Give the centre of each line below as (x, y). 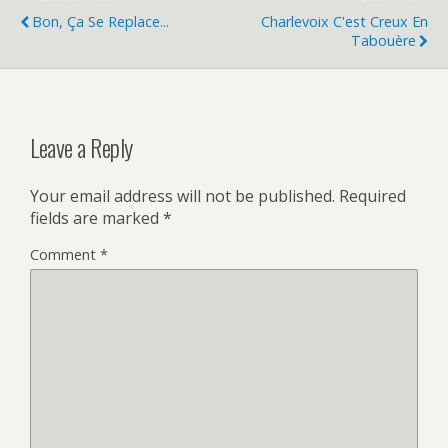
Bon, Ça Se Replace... (100, 21)
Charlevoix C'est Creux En (344, 21)
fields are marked (96, 217)
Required (372, 195)
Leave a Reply (81, 146)
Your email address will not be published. (182, 195)
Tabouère (383, 40)
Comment (65, 254)
